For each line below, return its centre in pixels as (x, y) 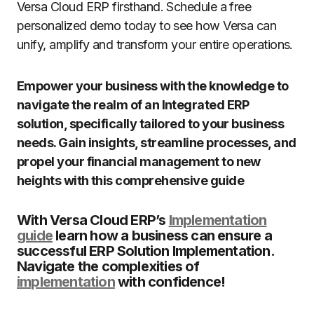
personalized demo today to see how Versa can (147, 26)
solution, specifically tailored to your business (151, 124)
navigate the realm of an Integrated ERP (133, 105)
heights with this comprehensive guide (131, 180)
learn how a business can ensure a (162, 235)
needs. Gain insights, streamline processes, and (157, 143)
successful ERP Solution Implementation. (145, 251)
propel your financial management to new (139, 162)
